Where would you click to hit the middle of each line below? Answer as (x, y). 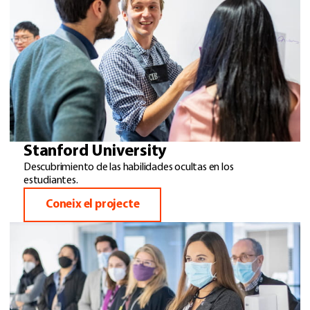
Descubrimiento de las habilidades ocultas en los (129, 168)
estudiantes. (51, 181)
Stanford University (95, 152)
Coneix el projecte (93, 205)
